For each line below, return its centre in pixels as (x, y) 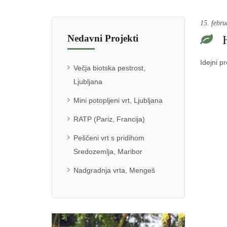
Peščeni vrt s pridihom (109, 138)
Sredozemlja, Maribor (108, 152)
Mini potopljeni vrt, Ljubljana (118, 100)
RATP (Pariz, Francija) (109, 119)
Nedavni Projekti (103, 38)
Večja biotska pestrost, (109, 68)
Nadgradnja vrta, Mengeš (114, 170)
